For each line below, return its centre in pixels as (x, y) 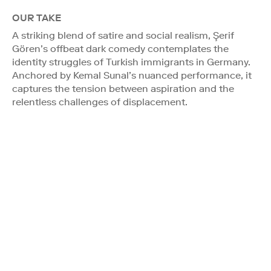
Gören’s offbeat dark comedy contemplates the (120, 48)
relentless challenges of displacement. (100, 102)
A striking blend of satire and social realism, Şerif (123, 35)
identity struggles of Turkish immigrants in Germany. (131, 62)
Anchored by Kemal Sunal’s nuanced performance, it (132, 75)
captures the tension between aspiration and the (123, 88)
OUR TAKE (37, 18)
